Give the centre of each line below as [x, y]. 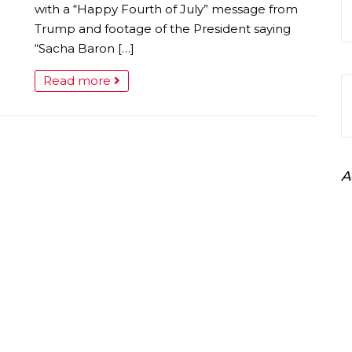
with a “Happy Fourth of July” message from [166, 9]
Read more [79, 81]
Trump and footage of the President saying [163, 29]
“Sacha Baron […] [84, 48]
